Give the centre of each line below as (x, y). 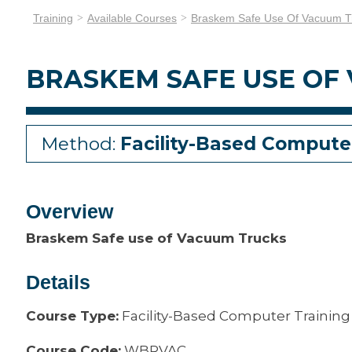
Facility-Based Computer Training (235, 316)
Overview (70, 211)
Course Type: (72, 316)
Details (58, 282)
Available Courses (132, 18)
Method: (81, 144)
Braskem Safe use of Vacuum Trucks (156, 238)
